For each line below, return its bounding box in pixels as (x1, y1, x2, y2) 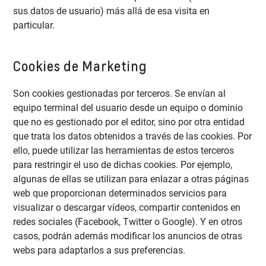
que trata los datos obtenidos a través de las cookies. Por (13, 131, 252, 142)
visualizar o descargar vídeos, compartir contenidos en (13, 202, 241, 214)
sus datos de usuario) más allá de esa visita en (13, 5, 210, 17)
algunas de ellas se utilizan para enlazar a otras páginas (13, 173, 249, 185)
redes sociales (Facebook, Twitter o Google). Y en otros (13, 216, 243, 228)
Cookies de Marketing (13, 58, 147, 74)
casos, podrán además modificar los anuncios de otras (13, 230, 243, 242)
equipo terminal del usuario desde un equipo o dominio (13, 102, 243, 114)
